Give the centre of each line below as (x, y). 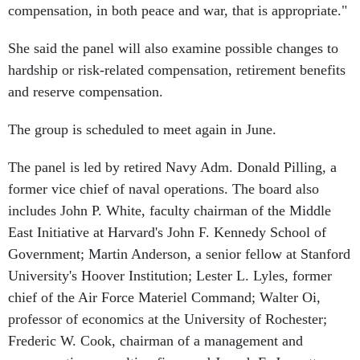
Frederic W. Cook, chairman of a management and (155, 341)
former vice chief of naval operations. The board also (164, 189)
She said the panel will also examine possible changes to (173, 48)
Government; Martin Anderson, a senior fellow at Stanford (179, 254)
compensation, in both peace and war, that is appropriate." (178, 10)
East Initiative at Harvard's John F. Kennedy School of (167, 232)
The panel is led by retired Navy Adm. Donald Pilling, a (172, 167)
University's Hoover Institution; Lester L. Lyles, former (170, 276)
